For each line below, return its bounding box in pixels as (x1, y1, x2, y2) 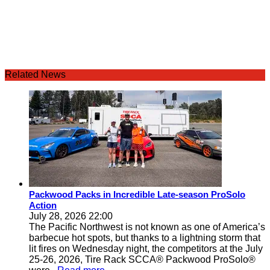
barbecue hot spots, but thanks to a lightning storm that (29, 233, 260, 243)
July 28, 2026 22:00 (29, 211, 113, 221)
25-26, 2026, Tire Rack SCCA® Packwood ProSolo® (29, 254, 256, 265)
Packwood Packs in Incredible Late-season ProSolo (29, 189, 245, 199)
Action (29, 200, 57, 210)
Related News (5, 69, 66, 80)
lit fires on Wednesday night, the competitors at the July (29, 243, 263, 254)
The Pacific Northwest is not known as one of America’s (29, 222, 265, 232)
